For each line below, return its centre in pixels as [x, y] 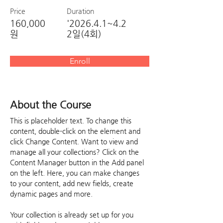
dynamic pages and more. [51, 194]
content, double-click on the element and [76, 131]
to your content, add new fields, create [73, 183]
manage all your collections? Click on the [75, 152]
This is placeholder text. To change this [72, 120]
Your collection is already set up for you [73, 215]
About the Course [51, 105]
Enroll [80, 61]
